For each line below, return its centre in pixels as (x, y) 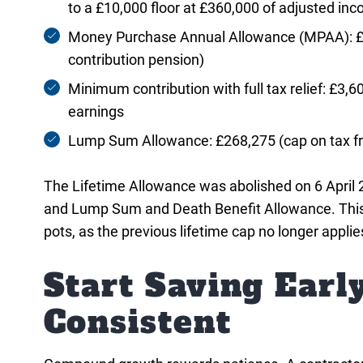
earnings (96, 111)
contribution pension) (136, 60)
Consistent (137, 322)
